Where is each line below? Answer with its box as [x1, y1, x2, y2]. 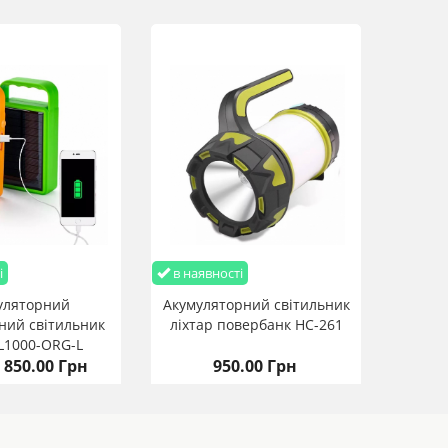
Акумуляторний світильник [162, 294, 350, 314]
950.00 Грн [212, 354, 297, 377]
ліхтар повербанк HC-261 [169, 314, 343, 334]
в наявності [170, 263, 243, 282]
